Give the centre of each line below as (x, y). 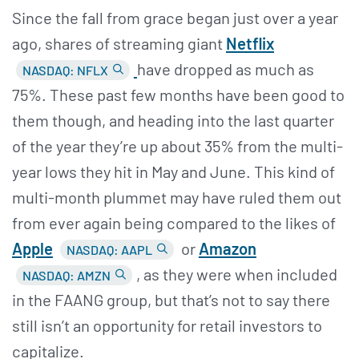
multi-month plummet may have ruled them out (177, 197)
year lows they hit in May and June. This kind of (173, 171)
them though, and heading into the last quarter (173, 120)
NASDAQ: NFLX (65, 70)
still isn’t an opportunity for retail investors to (167, 325)
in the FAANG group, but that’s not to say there (171, 299)
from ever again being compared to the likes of (174, 222)
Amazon (227, 248)
